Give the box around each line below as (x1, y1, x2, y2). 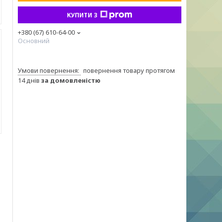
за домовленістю (41, 76, 101, 85)
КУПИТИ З (67, 10, 98, 19)
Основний (18, 36, 50, 45)
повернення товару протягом (83, 66, 175, 75)
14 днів (18, 76, 41, 85)
